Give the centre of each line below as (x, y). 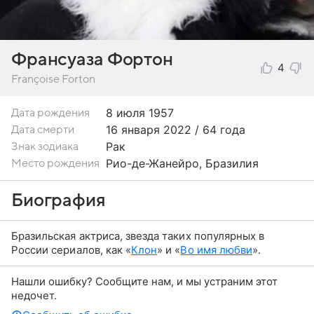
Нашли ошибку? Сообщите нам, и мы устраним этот (144, 281)
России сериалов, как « (71, 250)
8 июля (125, 113)
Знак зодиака (45, 146)
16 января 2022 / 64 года (176, 130)
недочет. (34, 295)
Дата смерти (43, 130)
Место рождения (55, 163)
